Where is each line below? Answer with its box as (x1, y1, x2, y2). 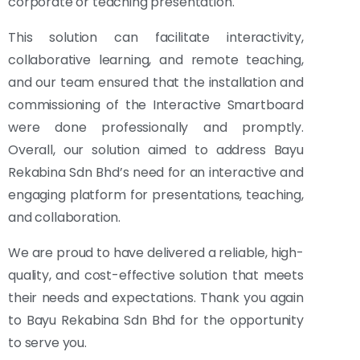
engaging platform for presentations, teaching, (8, 186, 304, 205)
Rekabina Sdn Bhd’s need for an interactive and (8, 163, 304, 182)
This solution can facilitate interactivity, (8, 28, 304, 47)
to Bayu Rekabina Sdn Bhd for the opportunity (8, 311, 304, 330)
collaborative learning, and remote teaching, (8, 51, 304, 70)
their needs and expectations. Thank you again (8, 288, 304, 308)
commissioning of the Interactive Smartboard (8, 96, 304, 115)
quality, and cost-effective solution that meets (8, 266, 304, 285)
